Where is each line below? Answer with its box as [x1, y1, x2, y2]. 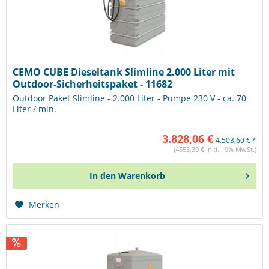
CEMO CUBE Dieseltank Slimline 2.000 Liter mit [13, 65, 235, 79]
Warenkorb [118, 170, 166, 182]
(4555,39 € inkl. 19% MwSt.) [174, 145, 256, 154]
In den [89, 170, 116, 182]
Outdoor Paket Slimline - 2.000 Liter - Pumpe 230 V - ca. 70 [13, 92, 247, 104]
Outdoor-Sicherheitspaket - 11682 [13, 77, 173, 91]
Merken [29, 199, 60, 211]
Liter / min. [13, 103, 57, 115]
